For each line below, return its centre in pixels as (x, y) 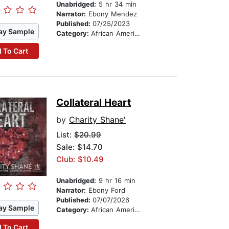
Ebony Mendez (112, 14)
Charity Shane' (98, 120)
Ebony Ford (106, 190)
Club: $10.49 (80, 159)
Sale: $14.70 (80, 147)
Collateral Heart (94, 103)
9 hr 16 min (116, 181)
